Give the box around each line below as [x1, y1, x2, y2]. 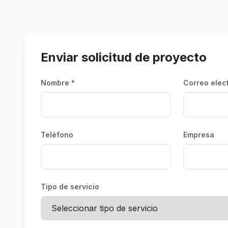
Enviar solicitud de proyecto [41, 50, 207, 65]
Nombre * [41, 78, 75, 87]
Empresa [183, 130, 214, 139]
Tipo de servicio [41, 182, 99, 191]
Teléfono [41, 130, 73, 139]
